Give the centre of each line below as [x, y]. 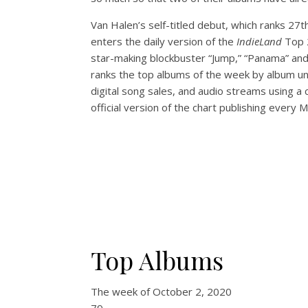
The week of [122, 291]
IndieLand [259, 41]
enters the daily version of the [164, 41]
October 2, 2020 [192, 291]
